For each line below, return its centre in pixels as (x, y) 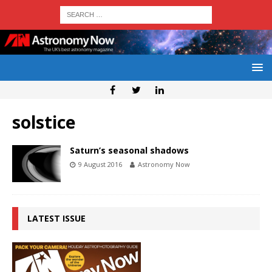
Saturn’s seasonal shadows (129, 151)
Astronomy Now (164, 165)
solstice (44, 122)
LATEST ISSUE (56, 218)
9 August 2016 (100, 165)
